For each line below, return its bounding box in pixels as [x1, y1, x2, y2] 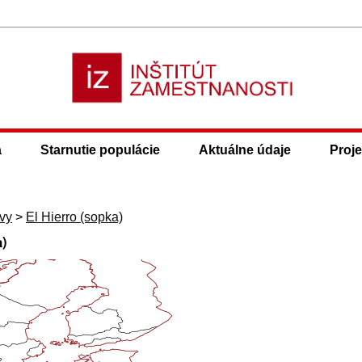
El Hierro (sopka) [26, 209, 123, 224]
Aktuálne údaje [199, 142, 292, 157]
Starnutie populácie [40, 142, 161, 157]
